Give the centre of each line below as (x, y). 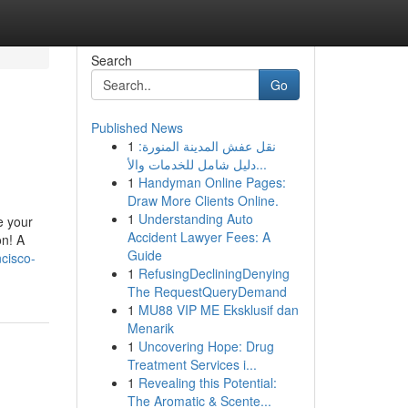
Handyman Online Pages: (212, 182)
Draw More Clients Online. (203, 200)
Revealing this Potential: (207, 382)
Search (111, 60)
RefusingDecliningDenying (214, 273)
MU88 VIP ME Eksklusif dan (218, 310)
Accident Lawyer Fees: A (199, 237)
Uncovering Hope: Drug (206, 346)
